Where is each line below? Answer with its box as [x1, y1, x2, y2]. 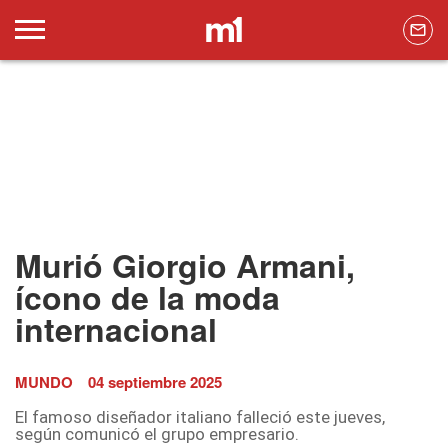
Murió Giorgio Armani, [15, 242, 355, 289]
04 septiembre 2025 [88, 371, 222, 394]
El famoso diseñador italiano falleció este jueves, [15, 407, 385, 428]
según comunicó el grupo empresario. [15, 424, 299, 445]
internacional [15, 306, 217, 353]
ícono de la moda [15, 274, 280, 321]
